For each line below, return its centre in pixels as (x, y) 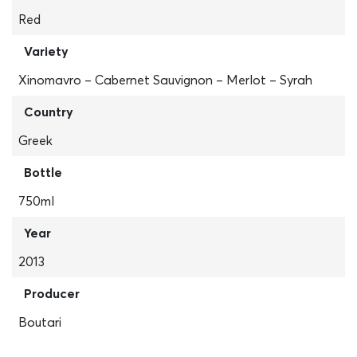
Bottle (43, 172)
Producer (52, 293)
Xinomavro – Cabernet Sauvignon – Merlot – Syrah (165, 80)
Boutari (40, 322)
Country (49, 112)
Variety (46, 51)
